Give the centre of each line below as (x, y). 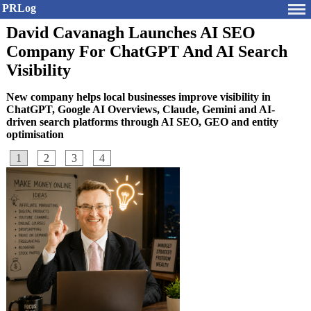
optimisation (35, 134)
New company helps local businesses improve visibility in (138, 97)
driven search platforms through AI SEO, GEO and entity (142, 122)
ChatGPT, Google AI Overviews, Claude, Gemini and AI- (141, 109)
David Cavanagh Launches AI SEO (131, 33)
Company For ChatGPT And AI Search (147, 51)
